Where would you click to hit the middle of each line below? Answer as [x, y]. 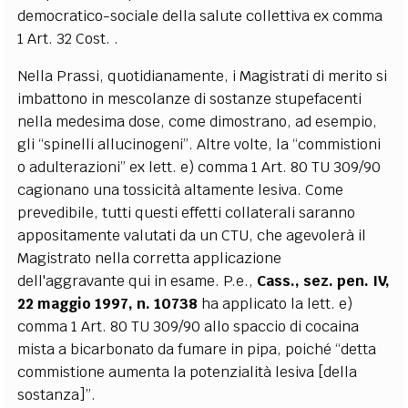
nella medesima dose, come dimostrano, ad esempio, [198, 121]
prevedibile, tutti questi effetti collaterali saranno [187, 212]
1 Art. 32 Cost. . [68, 38]
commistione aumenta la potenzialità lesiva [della [188, 372]
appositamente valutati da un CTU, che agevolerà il [192, 235]
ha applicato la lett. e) [275, 303]
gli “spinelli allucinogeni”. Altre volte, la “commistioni [199, 144]
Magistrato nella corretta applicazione [150, 258]
